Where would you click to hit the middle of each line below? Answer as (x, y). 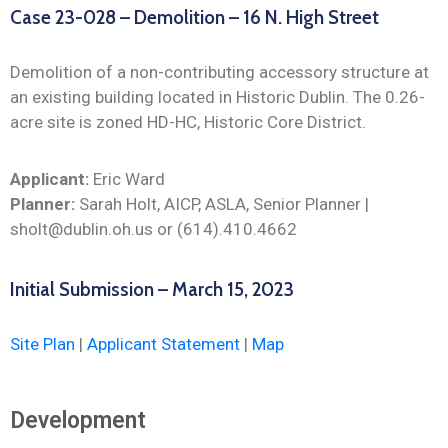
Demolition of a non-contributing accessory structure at (219, 72)
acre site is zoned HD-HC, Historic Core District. (188, 122)
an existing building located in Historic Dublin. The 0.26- (217, 97)
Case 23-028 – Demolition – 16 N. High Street (194, 18)
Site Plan (42, 344)
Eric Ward (127, 179)
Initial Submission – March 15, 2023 (152, 290)
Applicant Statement (163, 344)
